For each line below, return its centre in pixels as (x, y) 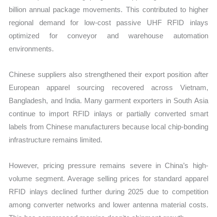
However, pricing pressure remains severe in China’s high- (108, 166)
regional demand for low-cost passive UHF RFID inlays (108, 22)
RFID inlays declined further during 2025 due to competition (108, 192)
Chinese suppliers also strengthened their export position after (108, 74)
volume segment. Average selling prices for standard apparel (108, 179)
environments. (31, 48)
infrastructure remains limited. (56, 139)
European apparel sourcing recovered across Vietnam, (108, 87)
